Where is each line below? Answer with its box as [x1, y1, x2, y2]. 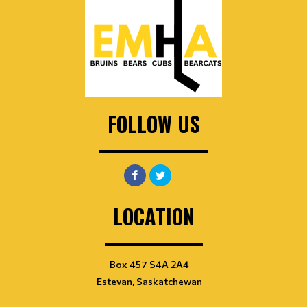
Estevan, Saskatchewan [97, 275, 202, 287]
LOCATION [112, 200, 195, 232]
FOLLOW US [107, 108, 200, 139]
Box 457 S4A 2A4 [110, 258, 189, 270]
